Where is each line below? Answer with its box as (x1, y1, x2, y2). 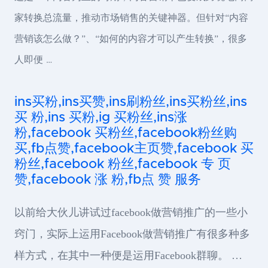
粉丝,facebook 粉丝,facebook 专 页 (14, 157, 231, 171)
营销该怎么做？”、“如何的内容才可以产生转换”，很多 (14, 34, 247, 44)
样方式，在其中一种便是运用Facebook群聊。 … (14, 249, 242, 261)
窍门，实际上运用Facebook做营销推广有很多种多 (14, 228, 250, 240)
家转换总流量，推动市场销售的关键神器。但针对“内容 (14, 13, 248, 23)
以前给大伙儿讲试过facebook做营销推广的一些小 (14, 206, 248, 218)
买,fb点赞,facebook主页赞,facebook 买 (14, 142, 254, 156)
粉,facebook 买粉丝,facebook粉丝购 (14, 126, 237, 140)
